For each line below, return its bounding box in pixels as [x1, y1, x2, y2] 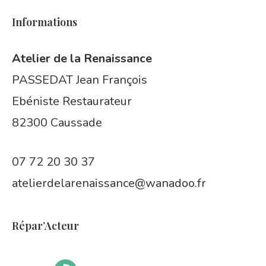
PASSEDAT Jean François [12, 72, 147, 88]
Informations [12, 15, 77, 29]
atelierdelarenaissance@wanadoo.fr [12, 175, 206, 191]
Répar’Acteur [12, 218, 79, 233]
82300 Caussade [12, 115, 102, 131]
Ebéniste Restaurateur [12, 93, 132, 109]
